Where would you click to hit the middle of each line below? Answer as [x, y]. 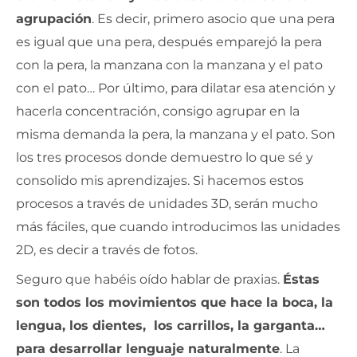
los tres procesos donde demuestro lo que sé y [165, 157]
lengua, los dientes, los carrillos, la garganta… [171, 325]
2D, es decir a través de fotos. [107, 249]
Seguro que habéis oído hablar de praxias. [149, 279]
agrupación [54, 18]
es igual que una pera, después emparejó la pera [169, 41]
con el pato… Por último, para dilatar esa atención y [176, 88]
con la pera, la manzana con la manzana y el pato [169, 65]
